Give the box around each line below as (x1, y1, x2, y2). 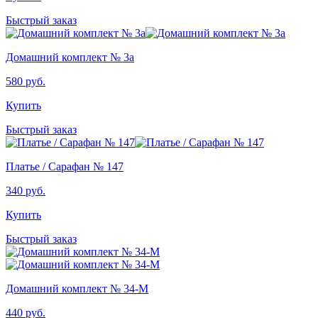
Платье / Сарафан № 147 (6, 160, 124, 172)
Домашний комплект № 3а (6, 50, 134, 63)
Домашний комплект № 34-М (6, 282, 148, 295)
